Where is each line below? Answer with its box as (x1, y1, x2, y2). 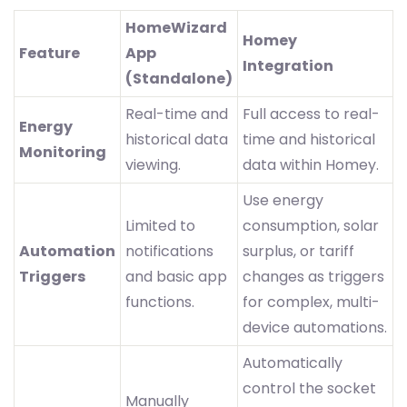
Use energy (243, 190, 323, 212)
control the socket (243, 378, 376, 400)
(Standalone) (125, 68, 233, 90)
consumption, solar (243, 215, 379, 237)
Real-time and (125, 104, 228, 125)
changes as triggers (243, 266, 384, 288)
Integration (243, 55, 333, 77)
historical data (125, 129, 228, 151)
